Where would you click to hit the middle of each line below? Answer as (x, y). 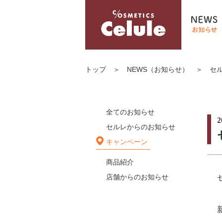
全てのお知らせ (130, 112)
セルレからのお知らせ (141, 127)
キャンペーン (127, 142)
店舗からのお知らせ (137, 177)
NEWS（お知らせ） (158, 69)
